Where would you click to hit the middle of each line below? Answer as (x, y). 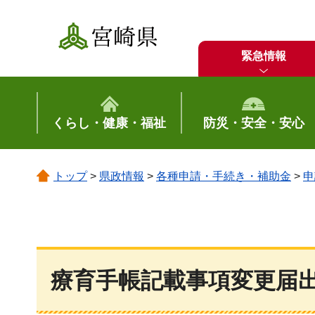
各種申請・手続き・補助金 (224, 176)
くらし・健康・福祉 (109, 123)
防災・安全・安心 (253, 123)
